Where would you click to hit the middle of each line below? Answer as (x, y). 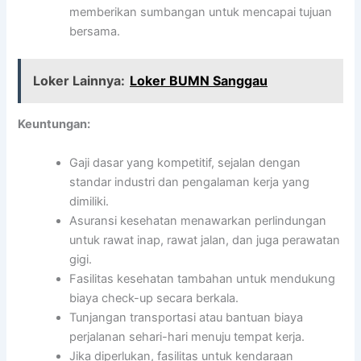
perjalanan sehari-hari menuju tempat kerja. (187, 336)
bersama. (95, 31)
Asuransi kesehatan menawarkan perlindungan (198, 220)
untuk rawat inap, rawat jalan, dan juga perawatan (205, 240)
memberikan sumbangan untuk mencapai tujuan (201, 12)
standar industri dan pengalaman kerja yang (190, 182)
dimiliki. (89, 201)
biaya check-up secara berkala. (154, 298)
